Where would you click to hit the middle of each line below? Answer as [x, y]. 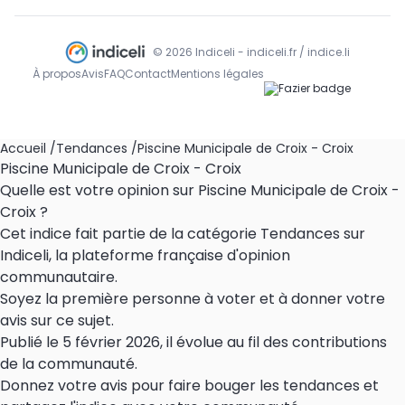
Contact [148, 74]
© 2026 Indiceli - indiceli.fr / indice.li [251, 52]
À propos [57, 74]
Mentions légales [217, 74]
